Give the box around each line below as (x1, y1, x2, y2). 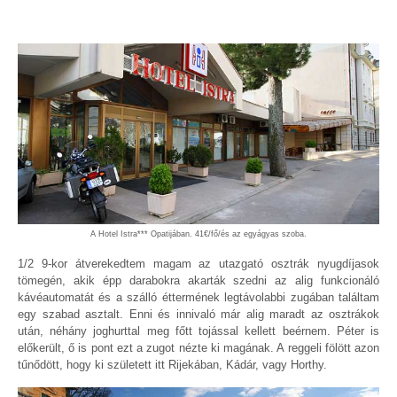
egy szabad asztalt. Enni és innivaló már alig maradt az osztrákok (18, 307, 379, 322)
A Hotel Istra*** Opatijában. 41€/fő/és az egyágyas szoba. (90, 230, 307, 239)
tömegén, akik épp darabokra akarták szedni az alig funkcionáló (18, 274, 379, 288)
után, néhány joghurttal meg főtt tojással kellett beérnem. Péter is (18, 324, 379, 339)
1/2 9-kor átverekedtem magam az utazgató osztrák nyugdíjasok (18, 257, 379, 271)
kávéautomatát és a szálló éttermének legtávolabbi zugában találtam (18, 291, 379, 305)
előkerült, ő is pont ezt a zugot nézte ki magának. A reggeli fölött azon (18, 341, 379, 355)
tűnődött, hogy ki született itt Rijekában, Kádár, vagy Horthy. (18, 358, 327, 372)
